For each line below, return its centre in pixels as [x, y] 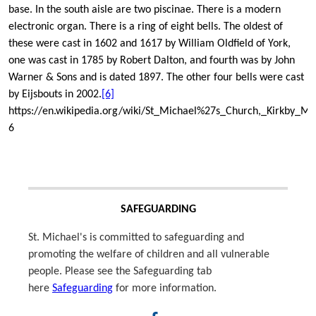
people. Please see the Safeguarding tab [120, 271]
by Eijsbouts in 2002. [55, 94]
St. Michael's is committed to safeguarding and [136, 237]
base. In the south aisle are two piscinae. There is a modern [145, 10]
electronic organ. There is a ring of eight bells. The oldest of [146, 26]
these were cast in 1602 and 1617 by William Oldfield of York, [150, 43]
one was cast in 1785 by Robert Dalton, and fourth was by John [152, 60]
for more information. [165, 288]
